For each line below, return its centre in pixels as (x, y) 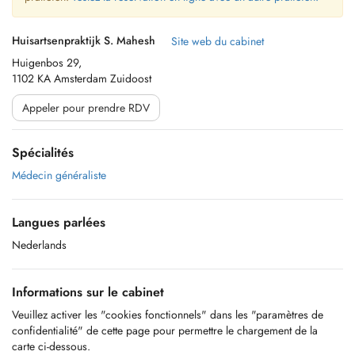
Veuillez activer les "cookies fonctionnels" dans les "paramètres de (168, 315)
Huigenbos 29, (47, 63)
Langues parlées (59, 222)
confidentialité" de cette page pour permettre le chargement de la (165, 330)
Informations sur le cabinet (88, 292)
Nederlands (39, 245)
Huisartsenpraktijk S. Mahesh (84, 40)
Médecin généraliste (59, 175)
